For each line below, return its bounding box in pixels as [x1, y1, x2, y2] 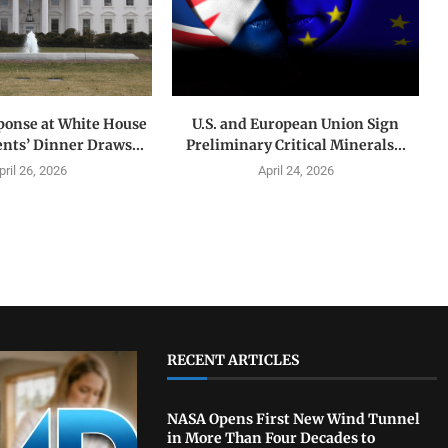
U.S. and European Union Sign [192, 115, 400, 134]
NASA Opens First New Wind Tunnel [167, 410, 420, 429]
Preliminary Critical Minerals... [185, 136, 406, 155]
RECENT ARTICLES [167, 351, 299, 370]
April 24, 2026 [257, 163, 334, 179]
